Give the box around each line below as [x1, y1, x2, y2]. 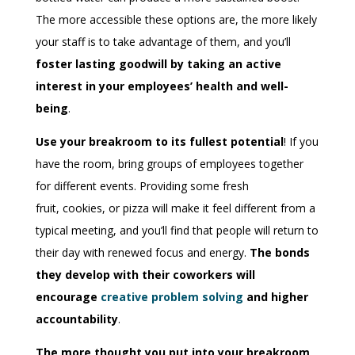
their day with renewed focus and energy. [35, 245, 250, 260]
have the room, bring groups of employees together [35, 156, 303, 171]
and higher [242, 289, 308, 304]
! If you [283, 134, 319, 149]
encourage [35, 289, 101, 304]
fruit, [35, 200, 63, 216]
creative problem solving [100, 289, 243, 304]
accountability [35, 311, 118, 326]
